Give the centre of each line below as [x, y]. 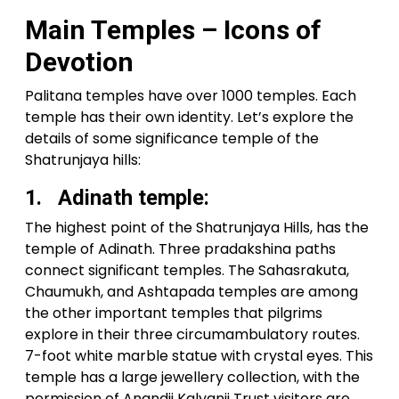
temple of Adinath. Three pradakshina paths [180, 249]
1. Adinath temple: [117, 198]
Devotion [79, 62]
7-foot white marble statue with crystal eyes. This [199, 356]
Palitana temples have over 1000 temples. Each [191, 96]
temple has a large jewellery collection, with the [192, 378]
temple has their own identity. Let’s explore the [189, 118]
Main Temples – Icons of [173, 30]
